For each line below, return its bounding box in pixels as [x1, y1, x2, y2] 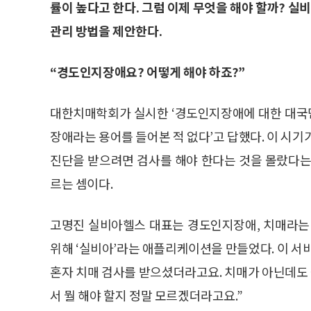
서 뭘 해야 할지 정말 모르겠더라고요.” [50, 285, 243, 304]
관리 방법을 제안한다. [50, 21, 162, 40]
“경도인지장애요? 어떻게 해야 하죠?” [50, 62, 245, 81]
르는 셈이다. [50, 174, 113, 192]
